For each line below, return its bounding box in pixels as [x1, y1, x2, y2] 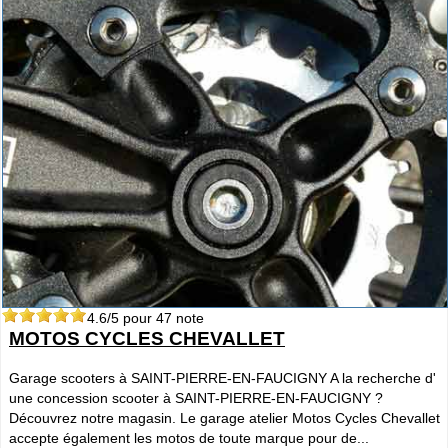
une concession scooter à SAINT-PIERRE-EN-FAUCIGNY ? [9, 390, 383, 407]
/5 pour [107, 310, 156, 327]
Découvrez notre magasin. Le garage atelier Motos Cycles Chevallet [9, 410, 440, 427]
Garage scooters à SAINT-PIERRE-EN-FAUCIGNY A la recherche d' [9, 370, 436, 387]
